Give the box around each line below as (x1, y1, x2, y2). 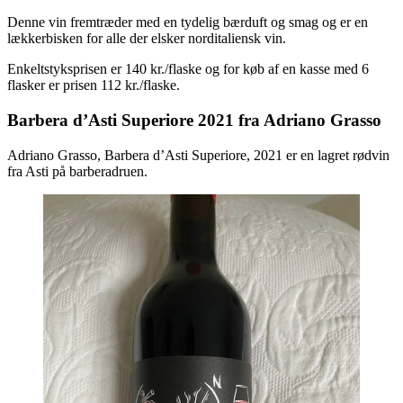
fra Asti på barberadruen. (7, 163, 148, 179)
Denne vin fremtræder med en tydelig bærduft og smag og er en (7, 14, 368, 31)
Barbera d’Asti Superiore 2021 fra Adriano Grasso (7, 111, 381, 130)
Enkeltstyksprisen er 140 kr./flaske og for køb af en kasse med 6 (7, 61, 369, 77)
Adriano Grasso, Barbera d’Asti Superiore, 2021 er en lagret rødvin (7, 147, 390, 163)
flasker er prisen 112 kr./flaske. (7, 77, 180, 94)
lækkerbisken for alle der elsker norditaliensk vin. (7, 31, 286, 47)
